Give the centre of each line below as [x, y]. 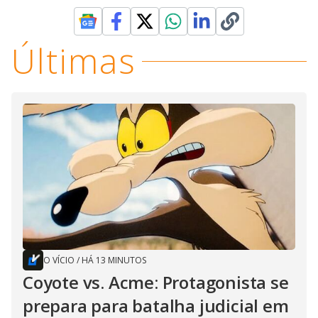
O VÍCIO [59, 261]
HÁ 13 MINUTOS [114, 261]
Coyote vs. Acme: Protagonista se [156, 283]
